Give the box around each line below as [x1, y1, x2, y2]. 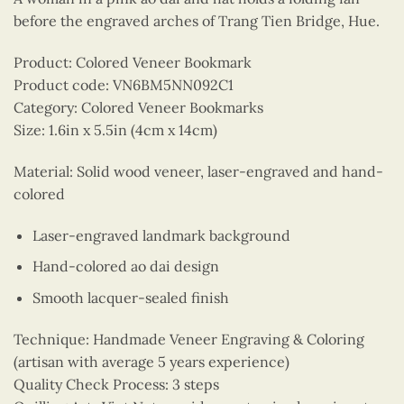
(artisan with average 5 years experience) [14, 352, 289, 371]
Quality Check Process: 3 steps [14, 374, 219, 393]
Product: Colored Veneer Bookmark [14, 52, 252, 71]
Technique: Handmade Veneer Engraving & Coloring [14, 329, 364, 348]
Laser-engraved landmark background [32, 225, 290, 244]
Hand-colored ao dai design [32, 257, 219, 276]
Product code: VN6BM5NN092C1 [14, 75, 234, 94]
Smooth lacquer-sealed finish [32, 288, 229, 307]
